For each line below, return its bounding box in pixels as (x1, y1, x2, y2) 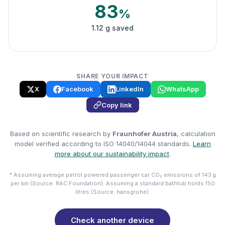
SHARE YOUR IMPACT (76, 72, 149, 80)
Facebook (61, 85, 93, 93)
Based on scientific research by (10, 130, 113, 138)
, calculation (176, 130, 215, 138)
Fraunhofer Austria (112, 130, 177, 138)
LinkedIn (115, 85, 144, 93)
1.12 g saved (91, 24, 134, 32)
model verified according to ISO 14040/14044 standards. (14, 140, 193, 148)
